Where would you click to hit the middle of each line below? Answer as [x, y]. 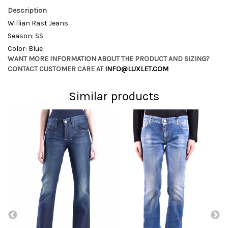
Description [27, 10]
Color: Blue [25, 49]
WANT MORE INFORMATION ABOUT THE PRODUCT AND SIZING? [109, 59]
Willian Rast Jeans [38, 23]
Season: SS [25, 36]
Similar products [114, 96]
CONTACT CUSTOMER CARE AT [56, 69]
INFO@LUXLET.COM [137, 69]
